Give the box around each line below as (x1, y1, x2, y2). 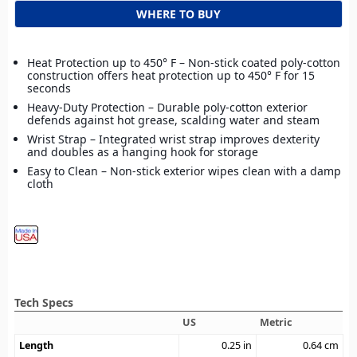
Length (19, 339, 54, 353)
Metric (260, 316, 292, 330)
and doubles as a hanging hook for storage (27, 144, 258, 160)
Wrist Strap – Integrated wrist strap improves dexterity (27, 131, 320, 147)
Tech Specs (14, 295, 73, 311)
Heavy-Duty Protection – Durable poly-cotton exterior (27, 100, 308, 116)
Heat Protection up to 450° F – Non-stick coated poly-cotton (27, 55, 340, 71)
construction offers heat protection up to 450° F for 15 (27, 68, 315, 84)
